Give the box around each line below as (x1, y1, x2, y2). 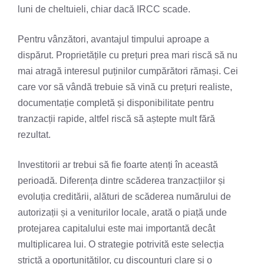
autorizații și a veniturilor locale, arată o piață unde (18, 207, 227, 217)
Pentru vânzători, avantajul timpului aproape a (18, 34, 209, 44)
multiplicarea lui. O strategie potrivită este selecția (18, 239, 224, 249)
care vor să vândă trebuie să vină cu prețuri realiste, (18, 81, 232, 92)
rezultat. (18, 129, 51, 140)
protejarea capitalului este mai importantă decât (18, 223, 215, 233)
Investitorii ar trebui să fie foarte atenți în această (18, 159, 218, 170)
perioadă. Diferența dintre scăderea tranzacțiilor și (18, 175, 225, 186)
